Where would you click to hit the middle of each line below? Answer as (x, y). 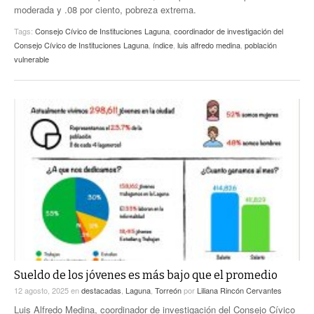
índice (163, 45)
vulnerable (32, 59)
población (261, 45)
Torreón (168, 290)
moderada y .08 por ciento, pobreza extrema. (105, 10)
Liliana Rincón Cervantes (239, 290)
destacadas (101, 290)
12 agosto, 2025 (42, 290)
